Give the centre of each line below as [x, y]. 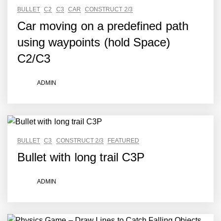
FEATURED [124, 141]
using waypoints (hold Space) [94, 42]
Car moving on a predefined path [103, 26]
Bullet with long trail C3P [81, 157]
